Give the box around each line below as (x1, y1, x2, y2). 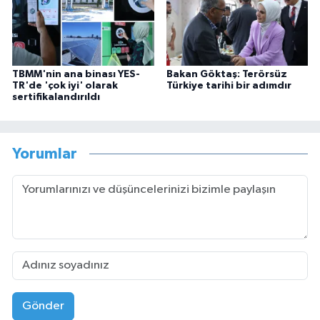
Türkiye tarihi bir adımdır (166, 80, 291, 91)
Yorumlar (12, 146, 77, 162)
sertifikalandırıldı (12, 91, 100, 102)
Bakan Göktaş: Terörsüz (166, 69, 287, 79)
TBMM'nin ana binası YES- (12, 69, 140, 79)
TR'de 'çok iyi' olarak (12, 80, 118, 91)
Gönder (21, 300, 64, 313)
